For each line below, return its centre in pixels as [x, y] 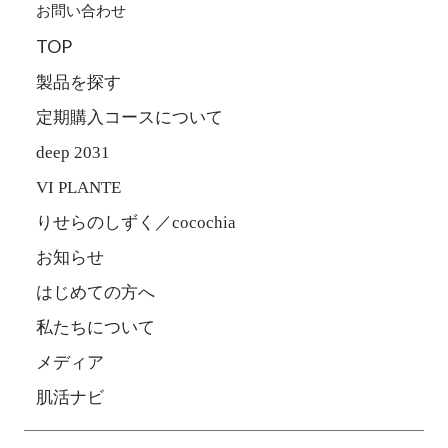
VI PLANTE [78, 187]
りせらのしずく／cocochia [136, 222]
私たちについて [95, 327]
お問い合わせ [81, 10]
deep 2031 [73, 152]
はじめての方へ [95, 292]
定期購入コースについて [129, 117]
